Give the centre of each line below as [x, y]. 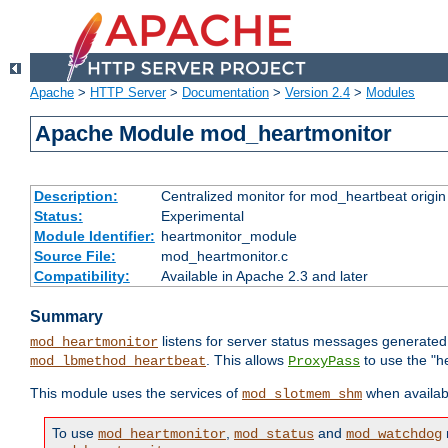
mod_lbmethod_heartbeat [118, 361]
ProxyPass [324, 361]
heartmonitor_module [228, 236]
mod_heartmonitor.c [224, 256]
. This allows [247, 360]
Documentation [225, 93]
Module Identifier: [94, 236]
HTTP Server [128, 93]
